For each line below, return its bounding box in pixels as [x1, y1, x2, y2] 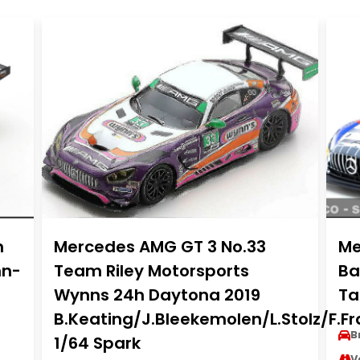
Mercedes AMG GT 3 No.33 [53, 235, 266, 258]
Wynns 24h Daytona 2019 [53, 284, 260, 306]
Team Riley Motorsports [53, 260, 249, 282]
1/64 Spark [53, 332, 141, 354]
